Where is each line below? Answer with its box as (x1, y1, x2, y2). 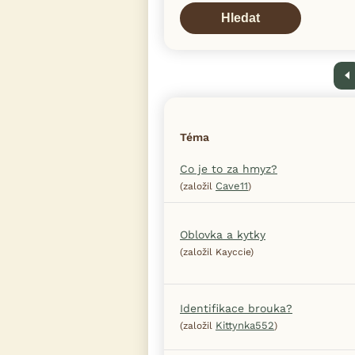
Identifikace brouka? (180, 301, 292, 315)
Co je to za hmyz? (180, 162, 277, 175)
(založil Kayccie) (180, 246, 254, 258)
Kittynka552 (216, 319, 274, 331)
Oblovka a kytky (180, 227, 265, 241)
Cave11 (216, 179, 248, 192)
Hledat (221, 10, 260, 25)
